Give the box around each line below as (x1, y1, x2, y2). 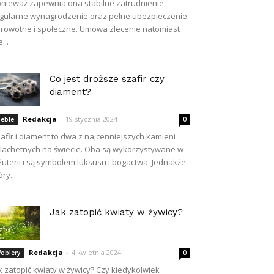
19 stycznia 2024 (65, 114, 117, 124)
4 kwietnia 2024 (72, 248, 121, 257)
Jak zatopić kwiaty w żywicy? (50, 207, 183, 218)
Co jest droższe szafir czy (50, 73, 165, 84)
